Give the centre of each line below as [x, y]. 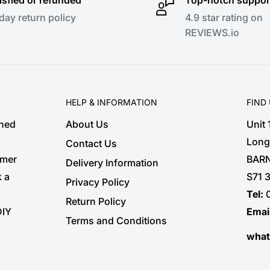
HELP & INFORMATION [111, 102]
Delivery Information [112, 163]
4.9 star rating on [224, 17]
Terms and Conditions [116, 221]
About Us [87, 124]
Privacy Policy [98, 182]
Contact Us [91, 144]
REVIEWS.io [212, 32]
